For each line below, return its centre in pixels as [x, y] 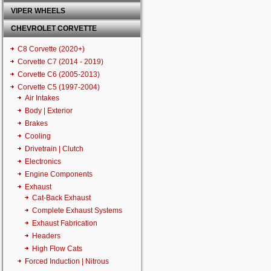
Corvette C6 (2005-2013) [59, 74]
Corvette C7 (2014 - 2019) [60, 62]
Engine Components [59, 174]
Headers [46, 236]
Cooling [38, 136]
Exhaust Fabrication [65, 223]
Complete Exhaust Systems [77, 211]
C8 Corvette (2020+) [51, 49]
